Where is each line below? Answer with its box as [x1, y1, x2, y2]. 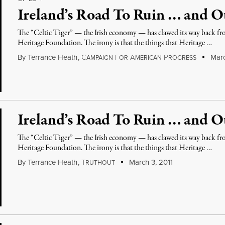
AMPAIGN [86, 53, 114, 62]
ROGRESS [168, 53, 197, 62]
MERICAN [135, 53, 162, 62]
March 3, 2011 [127, 157, 173, 168]
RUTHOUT [85, 158, 116, 167]
